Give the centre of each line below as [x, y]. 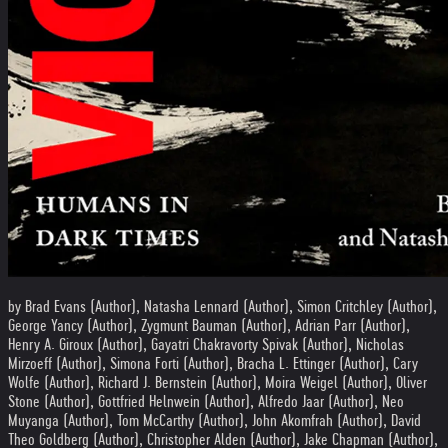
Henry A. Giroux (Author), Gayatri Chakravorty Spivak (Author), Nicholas [206, 344]
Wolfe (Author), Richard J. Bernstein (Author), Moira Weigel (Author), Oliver [217, 382]
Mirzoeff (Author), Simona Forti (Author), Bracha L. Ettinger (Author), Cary [213, 363]
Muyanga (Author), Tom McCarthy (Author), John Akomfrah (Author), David [214, 420]
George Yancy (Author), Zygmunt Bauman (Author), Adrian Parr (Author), [209, 325]
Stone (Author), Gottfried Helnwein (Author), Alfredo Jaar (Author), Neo [206, 401]
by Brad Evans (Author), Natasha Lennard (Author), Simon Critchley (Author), [222, 306]
